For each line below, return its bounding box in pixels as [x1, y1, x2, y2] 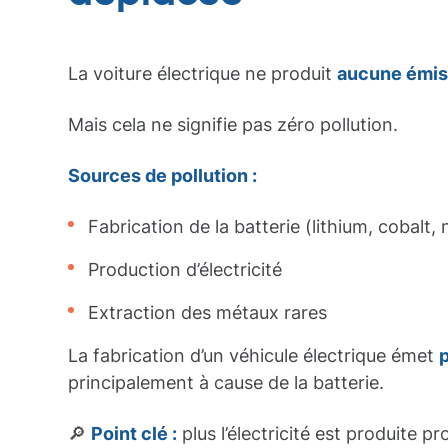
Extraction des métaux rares [88, 302, 327, 323]
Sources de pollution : [68, 165, 257, 186]
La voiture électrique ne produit [68, 63, 337, 84]
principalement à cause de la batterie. [68, 372, 384, 393]
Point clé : [91, 423, 177, 444]
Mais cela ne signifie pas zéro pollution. [68, 114, 398, 135]
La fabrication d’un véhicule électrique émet [68, 345, 439, 366]
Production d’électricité [88, 259, 282, 280]
